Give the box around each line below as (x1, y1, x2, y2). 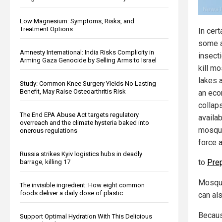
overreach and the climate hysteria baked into (20, 118, 149, 126)
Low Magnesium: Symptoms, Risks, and (20, 17, 134, 25)
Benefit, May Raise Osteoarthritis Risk (20, 87, 126, 95)
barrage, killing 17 (20, 158, 70, 166)
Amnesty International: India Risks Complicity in (20, 48, 154, 56)
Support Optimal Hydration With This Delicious (20, 212, 152, 220)
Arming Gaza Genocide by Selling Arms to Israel (20, 56, 157, 64)
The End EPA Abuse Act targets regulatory (20, 111, 139, 118)
